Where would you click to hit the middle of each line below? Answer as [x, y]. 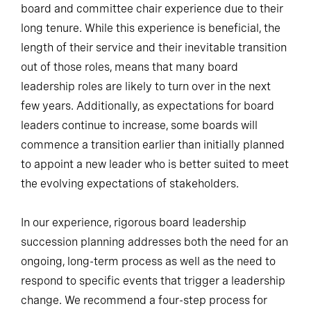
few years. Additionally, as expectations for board [148, 106]
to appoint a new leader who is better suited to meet [155, 164]
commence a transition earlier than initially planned [153, 144]
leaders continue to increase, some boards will [139, 125]
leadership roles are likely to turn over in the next [146, 86]
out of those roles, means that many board [129, 67]
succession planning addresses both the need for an [154, 242]
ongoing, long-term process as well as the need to [148, 261]
